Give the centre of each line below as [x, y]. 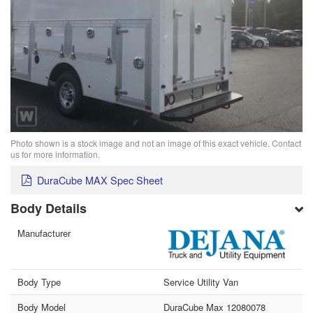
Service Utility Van [201, 282]
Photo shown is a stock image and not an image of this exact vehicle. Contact [156, 143]
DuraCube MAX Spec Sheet [100, 180]
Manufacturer [44, 233]
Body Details [49, 208]
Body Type [39, 282]
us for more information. [56, 154]
